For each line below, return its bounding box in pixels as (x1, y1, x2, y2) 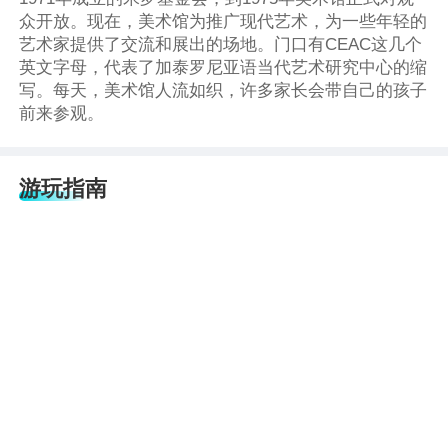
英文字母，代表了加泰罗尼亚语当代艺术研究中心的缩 (19, 58, 428, 78)
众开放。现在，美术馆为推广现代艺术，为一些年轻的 (19, 12, 428, 32)
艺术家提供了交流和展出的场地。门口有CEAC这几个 (19, 35, 423, 55)
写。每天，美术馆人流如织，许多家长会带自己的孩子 (19, 81, 428, 101)
